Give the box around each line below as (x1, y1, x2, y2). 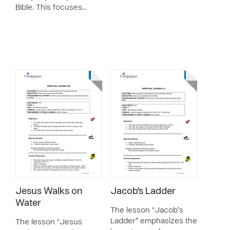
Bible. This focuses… (15, 4, 87, 11)
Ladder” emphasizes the (110, 218, 197, 225)
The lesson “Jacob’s (110, 207, 183, 214)
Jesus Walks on (15, 187, 83, 196)
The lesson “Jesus (15, 219, 82, 226)
